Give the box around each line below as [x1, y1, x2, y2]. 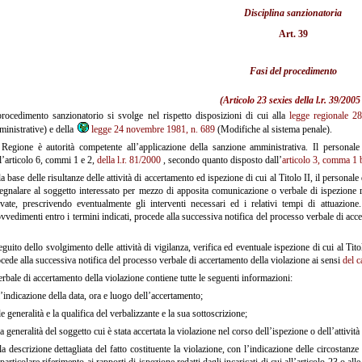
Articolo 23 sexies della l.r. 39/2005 [223, 94, 360, 106]
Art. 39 [278, 27, 308, 40]
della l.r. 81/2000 [97, 154, 161, 166]
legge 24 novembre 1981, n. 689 [91, 123, 215, 135]
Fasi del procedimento [249, 65, 337, 77]
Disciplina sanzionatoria [244, 6, 342, 19]
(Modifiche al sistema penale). [215, 123, 332, 135]
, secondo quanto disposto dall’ [161, 154, 282, 166]
